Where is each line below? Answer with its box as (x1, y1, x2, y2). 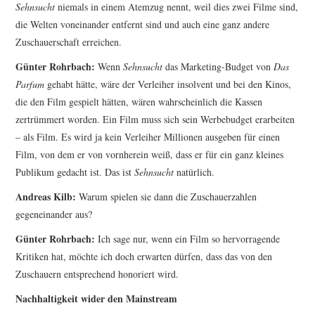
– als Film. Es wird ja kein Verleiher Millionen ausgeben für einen (15, 130, 281, 144)
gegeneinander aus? (15, 207, 93, 221)
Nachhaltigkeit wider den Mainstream (15, 291, 178, 307)
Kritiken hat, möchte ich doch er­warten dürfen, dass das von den (15, 250, 273, 264)
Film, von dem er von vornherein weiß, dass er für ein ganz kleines (15, 148, 284, 162)
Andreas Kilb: (15, 189, 77, 205)
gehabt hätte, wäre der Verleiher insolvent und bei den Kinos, (44, 77, 292, 91)
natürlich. (174, 165, 215, 179)
